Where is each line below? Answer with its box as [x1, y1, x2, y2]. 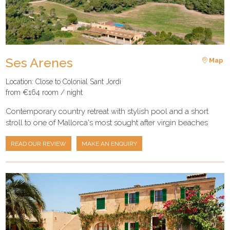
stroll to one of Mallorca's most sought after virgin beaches [6, 118, 208, 128]
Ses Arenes [6, 54, 73, 70]
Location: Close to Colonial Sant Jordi [6, 78, 122, 86]
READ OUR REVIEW [11, 140, 67, 147]
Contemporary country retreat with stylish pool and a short [6, 107, 209, 117]
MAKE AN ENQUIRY [82, 140, 138, 147]
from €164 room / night [6, 88, 83, 97]
